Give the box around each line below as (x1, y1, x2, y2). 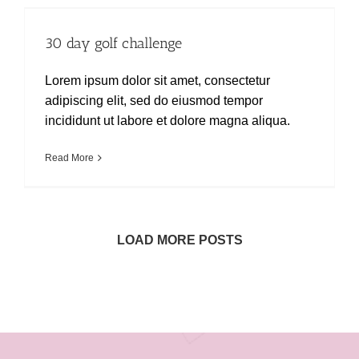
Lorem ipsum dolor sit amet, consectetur (45, 74, 270, 87)
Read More (45, 152, 94, 163)
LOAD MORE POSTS (116, 233, 243, 247)
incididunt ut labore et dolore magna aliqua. (45, 114, 290, 127)
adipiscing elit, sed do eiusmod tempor (45, 94, 263, 107)
